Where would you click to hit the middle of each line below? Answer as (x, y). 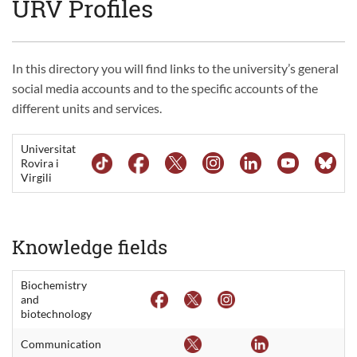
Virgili (36, 177)
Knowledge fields (90, 247)
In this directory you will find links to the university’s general (175, 68)
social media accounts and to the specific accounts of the (165, 88)
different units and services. (87, 108)
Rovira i (40, 163)
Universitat (48, 148)
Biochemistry (54, 284)
